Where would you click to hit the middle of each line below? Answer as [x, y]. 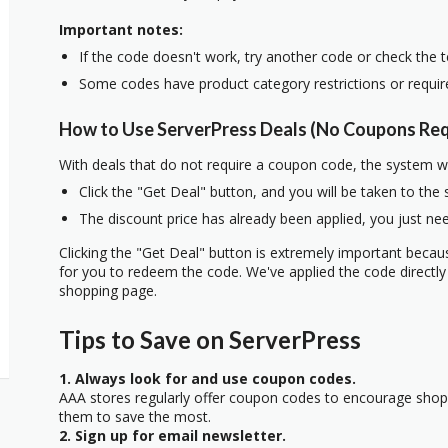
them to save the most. [135, 416]
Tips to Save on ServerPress [210, 339]
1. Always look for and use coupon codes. [207, 378]
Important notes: [121, 29]
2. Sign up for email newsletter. [172, 435]
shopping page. [108, 291]
